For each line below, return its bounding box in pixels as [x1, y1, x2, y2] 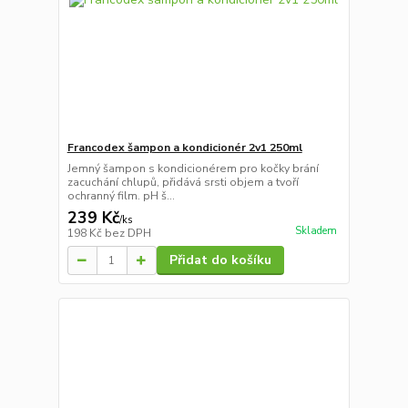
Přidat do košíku [168, 251, 271, 270]
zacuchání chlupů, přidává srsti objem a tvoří [66, 175, 299, 190]
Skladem [294, 224, 337, 239]
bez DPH [104, 226, 151, 241]
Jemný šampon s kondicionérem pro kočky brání [66, 161, 319, 177]
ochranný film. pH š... [66, 189, 175, 204]
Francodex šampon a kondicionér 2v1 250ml [66, 140, 302, 156]
